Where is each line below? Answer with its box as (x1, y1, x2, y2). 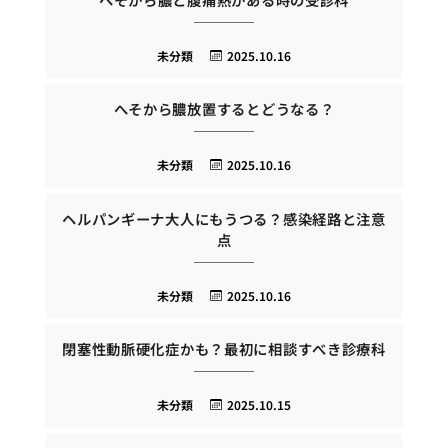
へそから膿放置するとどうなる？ (113, 98, 335, 120)
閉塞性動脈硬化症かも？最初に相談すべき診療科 (62, 338, 386, 360)
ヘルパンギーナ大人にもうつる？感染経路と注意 (62, 207, 386, 229)
